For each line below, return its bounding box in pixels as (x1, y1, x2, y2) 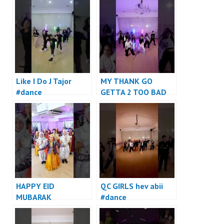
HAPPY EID (16, 181, 54, 191)
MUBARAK (16, 192, 51, 202)
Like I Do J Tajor (16, 76, 71, 86)
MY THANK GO (100, 76, 152, 86)
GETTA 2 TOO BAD (100, 87, 166, 97)
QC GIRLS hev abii (100, 181, 163, 191)
